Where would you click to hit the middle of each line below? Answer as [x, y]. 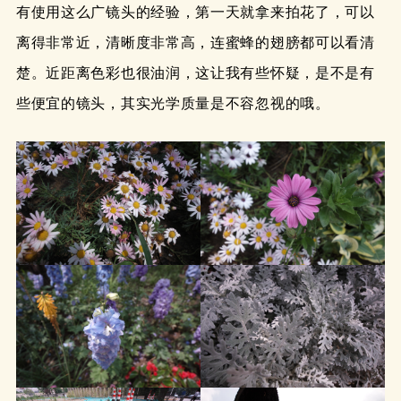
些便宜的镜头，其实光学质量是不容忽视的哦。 [173, 104]
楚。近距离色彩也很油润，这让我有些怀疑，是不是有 [195, 73]
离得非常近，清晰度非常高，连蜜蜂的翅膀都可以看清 [195, 43]
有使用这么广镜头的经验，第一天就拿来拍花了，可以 [195, 13]
